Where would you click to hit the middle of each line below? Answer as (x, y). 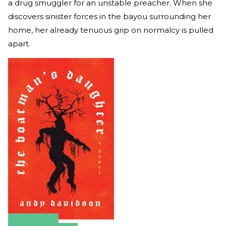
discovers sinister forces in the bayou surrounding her (109, 17)
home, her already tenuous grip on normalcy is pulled (111, 30)
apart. (19, 44)
